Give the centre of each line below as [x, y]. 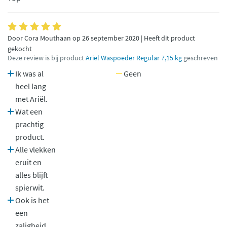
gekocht [20, 49]
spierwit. [30, 187]
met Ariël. [31, 99]
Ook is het [31, 200]
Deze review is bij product [47, 58]
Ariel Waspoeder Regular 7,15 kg [134, 58]
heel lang [31, 86]
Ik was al [29, 73]
